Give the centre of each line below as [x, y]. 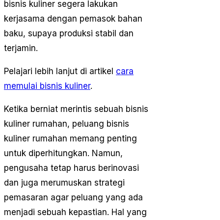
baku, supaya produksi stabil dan [69, 34]
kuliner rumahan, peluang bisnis [67, 124]
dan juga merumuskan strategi [64, 183]
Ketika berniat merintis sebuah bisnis [76, 109]
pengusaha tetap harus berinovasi [71, 168]
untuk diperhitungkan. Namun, [63, 153]
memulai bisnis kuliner [47, 86]
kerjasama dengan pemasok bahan [73, 19]
